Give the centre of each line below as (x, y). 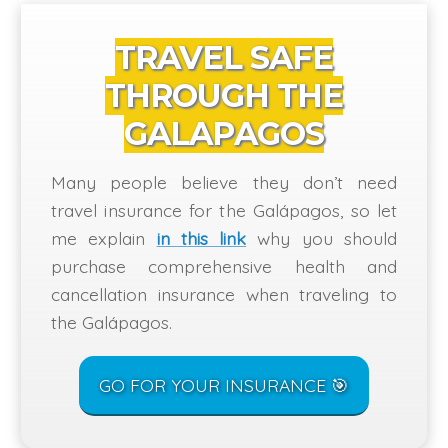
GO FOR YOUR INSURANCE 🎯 (224, 384)
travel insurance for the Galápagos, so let (224, 209)
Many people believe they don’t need (224, 181)
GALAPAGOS (224, 133)
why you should (322, 237)
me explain (104, 237)
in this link (201, 237)
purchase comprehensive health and (224, 265)
